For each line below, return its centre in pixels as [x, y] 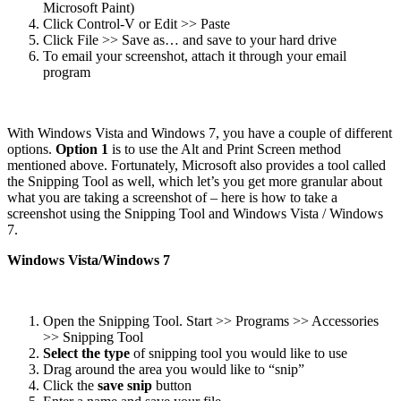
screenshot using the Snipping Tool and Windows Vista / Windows [195, 213]
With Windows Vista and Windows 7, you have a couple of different [200, 132]
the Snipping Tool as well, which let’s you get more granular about [195, 181]
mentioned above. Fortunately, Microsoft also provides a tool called [196, 165]
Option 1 [84, 149]
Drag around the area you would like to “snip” [174, 369]
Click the [70, 385]
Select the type [86, 353]
